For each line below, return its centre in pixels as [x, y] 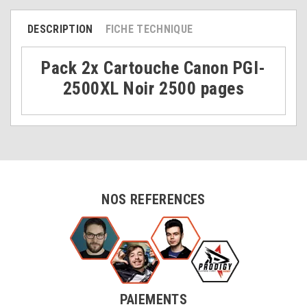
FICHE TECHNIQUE [149, 29]
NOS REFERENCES [153, 199]
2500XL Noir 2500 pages [153, 88]
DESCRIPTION [60, 29]
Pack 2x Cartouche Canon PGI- [153, 67]
